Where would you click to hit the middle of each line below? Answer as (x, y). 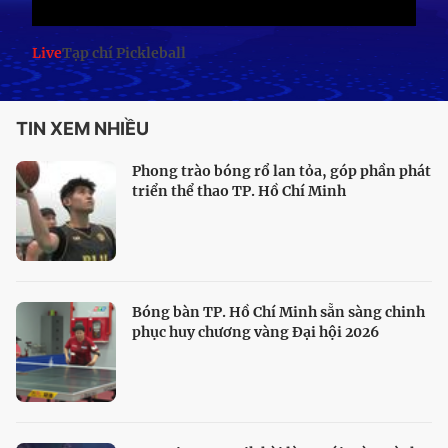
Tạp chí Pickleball (124, 53)
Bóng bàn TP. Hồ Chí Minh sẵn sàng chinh (278, 312)
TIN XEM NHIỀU (82, 129)
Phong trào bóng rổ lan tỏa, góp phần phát (281, 171)
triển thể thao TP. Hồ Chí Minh (239, 191)
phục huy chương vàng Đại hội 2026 (255, 332)
